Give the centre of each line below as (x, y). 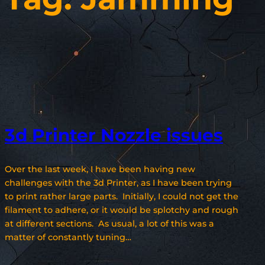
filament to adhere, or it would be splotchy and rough (122, 210)
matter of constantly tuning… (68, 237)
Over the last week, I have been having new (100, 169)
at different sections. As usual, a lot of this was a (109, 224)
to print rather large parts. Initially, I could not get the (122, 197)
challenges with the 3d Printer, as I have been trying (118, 183)
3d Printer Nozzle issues (114, 135)
